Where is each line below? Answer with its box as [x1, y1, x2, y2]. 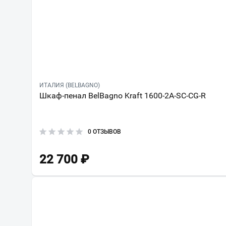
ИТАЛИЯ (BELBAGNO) [39, 82, 100, 89]
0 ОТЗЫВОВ [88, 128, 121, 136]
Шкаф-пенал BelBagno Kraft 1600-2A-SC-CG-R [39, 91, 206, 101]
